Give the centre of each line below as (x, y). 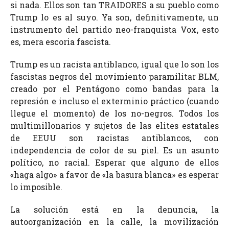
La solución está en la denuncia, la (114, 209)
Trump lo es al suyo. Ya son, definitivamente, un (114, 17)
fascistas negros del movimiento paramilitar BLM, (114, 76)
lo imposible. (36, 187)
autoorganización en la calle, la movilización (114, 221)
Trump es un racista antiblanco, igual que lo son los (114, 64)
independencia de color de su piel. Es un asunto (114, 150)
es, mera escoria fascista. (61, 41)
